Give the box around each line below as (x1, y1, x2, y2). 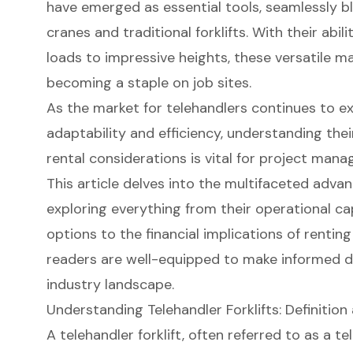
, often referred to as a (181, 325, 335, 344)
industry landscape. (46, 274, 174, 294)
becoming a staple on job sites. (46, 72, 251, 92)
